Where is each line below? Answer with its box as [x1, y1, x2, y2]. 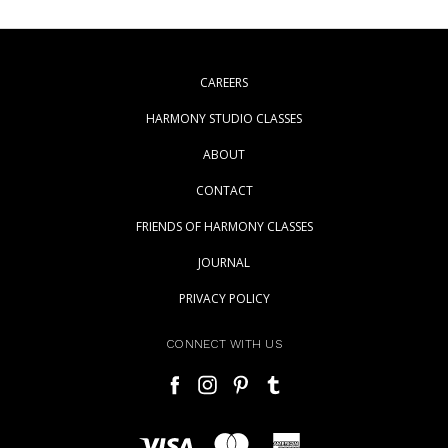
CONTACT [195, 181, 253, 199]
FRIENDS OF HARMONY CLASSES [135, 217, 313, 235]
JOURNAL [198, 253, 250, 271]
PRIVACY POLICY [178, 289, 270, 307]
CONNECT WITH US [166, 336, 282, 351]
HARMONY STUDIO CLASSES [146, 109, 302, 127]
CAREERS [200, 73, 248, 91]
